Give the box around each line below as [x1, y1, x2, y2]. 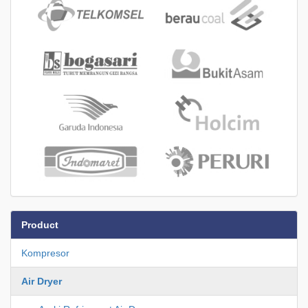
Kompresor [21, 247, 69, 259]
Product [21, 219, 58, 231]
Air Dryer [21, 276, 62, 287]
